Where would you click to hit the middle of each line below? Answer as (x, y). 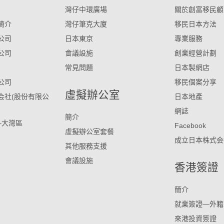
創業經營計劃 (195, 53)
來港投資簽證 (195, 219)
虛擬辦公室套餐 (89, 132)
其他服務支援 (86, 146)
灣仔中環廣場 (86, 10)
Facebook (190, 126)
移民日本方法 (195, 24)
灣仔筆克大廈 (86, 24)
